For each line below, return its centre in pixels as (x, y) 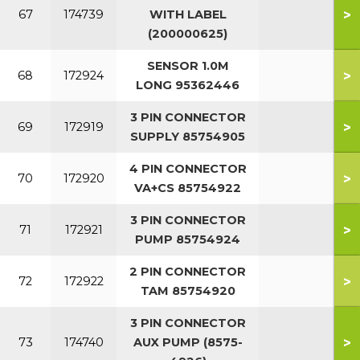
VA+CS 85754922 (188, 188)
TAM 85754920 (188, 291)
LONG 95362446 (188, 85)
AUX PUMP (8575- (188, 342)
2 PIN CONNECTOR (188, 272)
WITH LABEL (188, 14)
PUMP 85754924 (188, 239)
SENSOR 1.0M (188, 66)
